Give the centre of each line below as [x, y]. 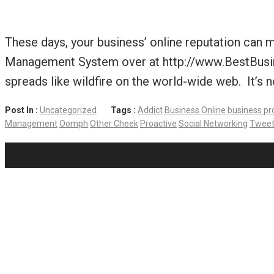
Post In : [22, 110]
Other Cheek [114, 124]
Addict [150, 110]
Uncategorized [68, 110]
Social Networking [213, 124]
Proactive [158, 124]
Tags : [124, 110]
